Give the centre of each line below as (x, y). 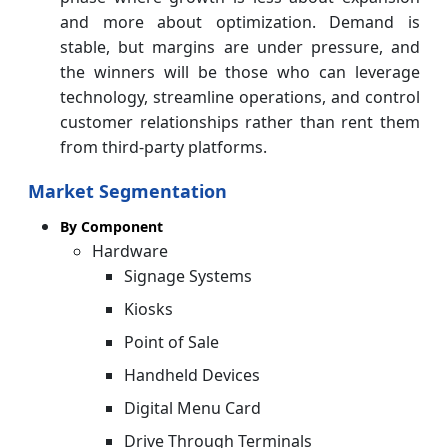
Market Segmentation (127, 190)
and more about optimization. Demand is (240, 21)
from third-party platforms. (163, 146)
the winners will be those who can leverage (240, 71)
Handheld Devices (192, 374)
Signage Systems (188, 275)
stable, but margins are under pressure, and (240, 46)
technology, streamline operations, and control (240, 96)
